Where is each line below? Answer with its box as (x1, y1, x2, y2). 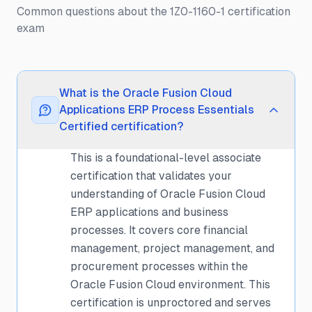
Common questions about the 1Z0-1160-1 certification (17, 5, 290, 18)
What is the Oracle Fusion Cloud (59, 86, 232, 100)
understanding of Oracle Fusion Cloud (70, 187, 265, 201)
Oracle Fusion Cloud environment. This (70, 278, 270, 291)
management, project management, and (70, 242, 274, 255)
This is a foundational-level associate (70, 151, 261, 164)
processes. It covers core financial (70, 224, 248, 237)
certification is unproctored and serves (70, 296, 271, 309)
